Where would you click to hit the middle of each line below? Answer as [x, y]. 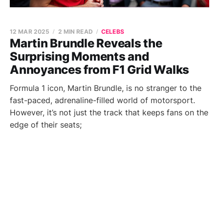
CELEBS [113, 32]
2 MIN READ [75, 32]
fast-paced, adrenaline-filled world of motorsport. [102, 100]
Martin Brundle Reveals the [86, 43]
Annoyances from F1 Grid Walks [100, 70]
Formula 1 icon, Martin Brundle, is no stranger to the [106, 88]
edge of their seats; [46, 125]
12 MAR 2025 [30, 32]
